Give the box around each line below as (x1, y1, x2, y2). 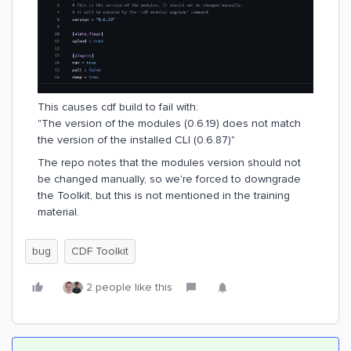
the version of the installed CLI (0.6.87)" (38, 132, 235, 147)
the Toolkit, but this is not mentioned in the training (38, 188, 290, 202)
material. (38, 204, 79, 219)
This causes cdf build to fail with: (38, 100, 198, 114)
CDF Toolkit (71, 244, 128, 258)
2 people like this (86, 280, 172, 294)
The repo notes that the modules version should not (38, 155, 301, 169)
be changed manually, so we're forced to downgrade (38, 172, 301, 186)
